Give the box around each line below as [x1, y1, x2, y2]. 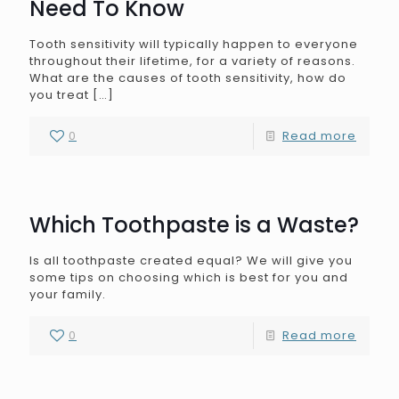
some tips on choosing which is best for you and [29, 269, 348, 286]
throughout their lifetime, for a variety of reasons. [29, 53, 355, 69]
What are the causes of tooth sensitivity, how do [29, 69, 346, 86]
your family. [29, 286, 106, 303]
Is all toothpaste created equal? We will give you [29, 252, 353, 269]
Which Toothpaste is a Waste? [29, 210, 359, 240]
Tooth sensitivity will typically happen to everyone [29, 36, 358, 53]
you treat [29, 86, 89, 103]
